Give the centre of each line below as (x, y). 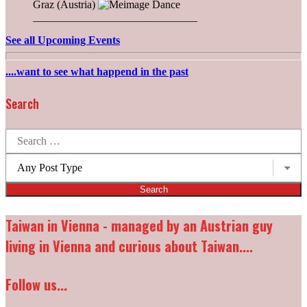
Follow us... (36, 285)
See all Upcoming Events (63, 40)
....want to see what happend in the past (97, 72)
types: (17, 171)
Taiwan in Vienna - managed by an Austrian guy (139, 225)
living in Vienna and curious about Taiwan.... (129, 246)
